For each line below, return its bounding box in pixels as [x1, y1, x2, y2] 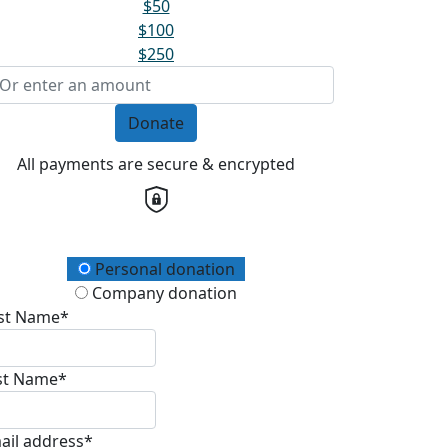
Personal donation [90, 257, 235, 280]
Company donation [88, 281, 237, 304]
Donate [128, 111, 184, 134]
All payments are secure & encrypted [17, 152, 295, 175]
